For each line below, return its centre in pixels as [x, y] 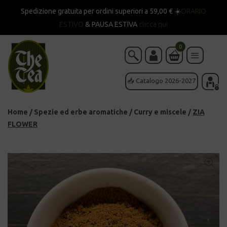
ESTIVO [71, 24]
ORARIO [194, 11]
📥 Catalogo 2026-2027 [162, 81]
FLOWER [23, 124]
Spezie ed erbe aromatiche [81, 112]
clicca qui [153, 24]
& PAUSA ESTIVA [111, 24]
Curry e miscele [160, 112]
